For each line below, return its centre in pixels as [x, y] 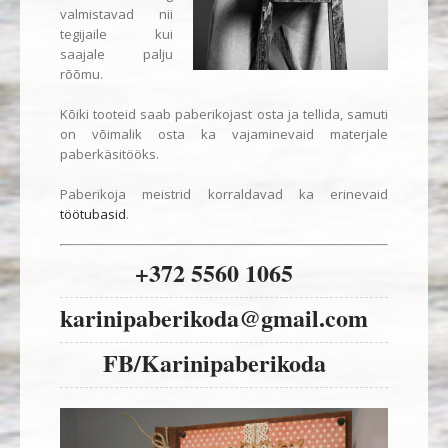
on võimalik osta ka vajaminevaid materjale [224, 134]
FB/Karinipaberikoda [214, 362]
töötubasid [93, 214]
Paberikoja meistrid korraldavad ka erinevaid [224, 194]
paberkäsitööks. [109, 154]
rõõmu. [81, 74]
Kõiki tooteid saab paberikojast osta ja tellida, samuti [224, 114]
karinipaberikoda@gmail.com [214, 317]
